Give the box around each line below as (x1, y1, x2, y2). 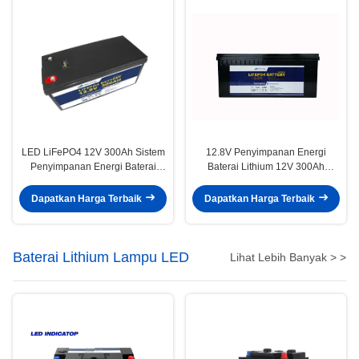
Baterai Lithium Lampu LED (13, 248, 189, 265)
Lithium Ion (69, 175, 117, 187)
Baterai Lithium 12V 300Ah (208, 160, 325, 172)
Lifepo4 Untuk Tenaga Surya (204, 175, 329, 187)
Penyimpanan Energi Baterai (30, 160, 156, 172)
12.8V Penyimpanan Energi (206, 146, 326, 158)
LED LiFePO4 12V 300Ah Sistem (21, 146, 165, 158)
